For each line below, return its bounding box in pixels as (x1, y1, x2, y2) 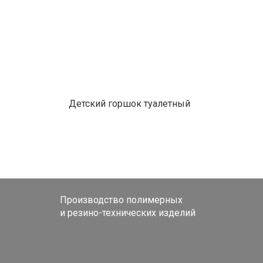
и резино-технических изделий (60, 207, 195, 218)
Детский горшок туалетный (69, 97, 190, 109)
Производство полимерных (60, 194, 183, 205)
